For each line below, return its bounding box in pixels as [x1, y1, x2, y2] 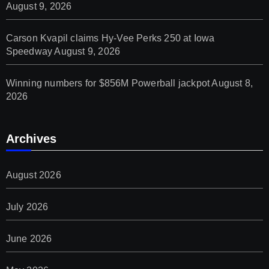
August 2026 [5, 169, 61, 180]
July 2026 [5, 201, 49, 212]
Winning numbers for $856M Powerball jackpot [5, 77, 210, 88]
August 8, [211, 77, 253, 88]
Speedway [5, 46, 53, 56]
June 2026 [5, 233, 52, 244]
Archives [5, 131, 56, 145]
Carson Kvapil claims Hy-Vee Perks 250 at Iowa [5, 32, 215, 43]
